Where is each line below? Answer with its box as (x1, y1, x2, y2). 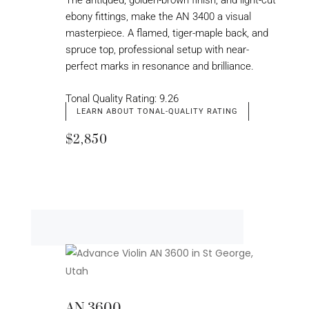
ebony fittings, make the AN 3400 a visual (65, 10, 251, 23)
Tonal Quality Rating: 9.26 (65, 92, 179, 105)
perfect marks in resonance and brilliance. (65, 60, 257, 73)
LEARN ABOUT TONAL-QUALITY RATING (76, 107, 238, 117)
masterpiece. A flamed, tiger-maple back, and (65, 27, 268, 40)
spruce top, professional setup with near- (65, 43, 249, 57)
